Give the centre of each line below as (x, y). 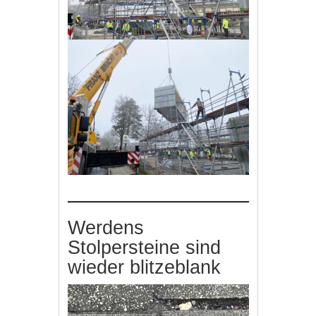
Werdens (106, 227)
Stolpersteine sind (145, 247)
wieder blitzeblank (145, 267)
